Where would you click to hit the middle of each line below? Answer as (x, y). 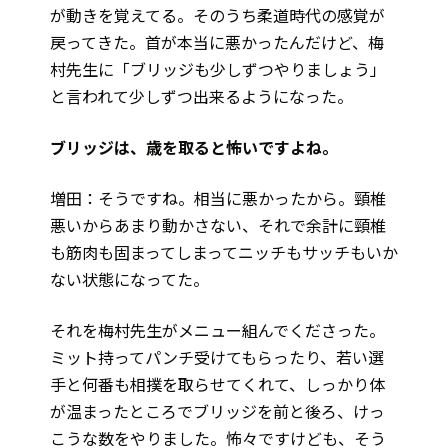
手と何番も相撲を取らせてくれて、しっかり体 (217, 384)
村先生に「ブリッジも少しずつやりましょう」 (218, 69)
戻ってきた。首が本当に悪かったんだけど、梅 (217, 42)
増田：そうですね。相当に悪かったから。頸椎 (218, 198)
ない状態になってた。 (129, 279)
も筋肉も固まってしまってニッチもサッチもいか (224, 252)
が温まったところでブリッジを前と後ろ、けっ (217, 411)
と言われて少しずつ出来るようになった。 (201, 96)
